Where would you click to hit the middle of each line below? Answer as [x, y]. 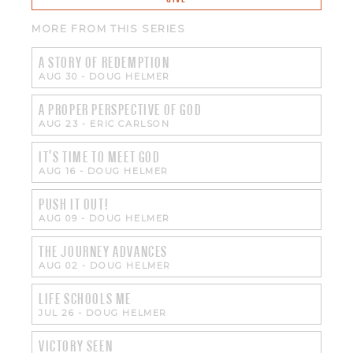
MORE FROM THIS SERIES [109, 28]
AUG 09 [58, 218]
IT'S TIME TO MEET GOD [100, 157]
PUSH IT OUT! [74, 204]
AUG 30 [58, 76]
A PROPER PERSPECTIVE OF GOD [121, 110]
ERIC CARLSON [130, 123]
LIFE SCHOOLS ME [85, 299]
